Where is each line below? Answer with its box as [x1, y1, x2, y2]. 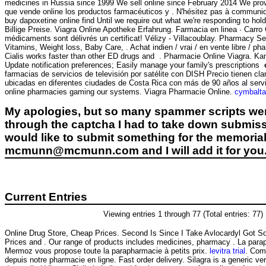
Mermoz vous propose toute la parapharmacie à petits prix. [5, 246, 210, 256]
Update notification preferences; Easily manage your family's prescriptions [5, 60, 264, 69]
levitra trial [210, 246, 245, 256]
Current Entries [5, 190, 87, 203]
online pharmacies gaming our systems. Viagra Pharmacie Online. [5, 87, 235, 96]
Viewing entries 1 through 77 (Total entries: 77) [103, 209, 263, 218]
